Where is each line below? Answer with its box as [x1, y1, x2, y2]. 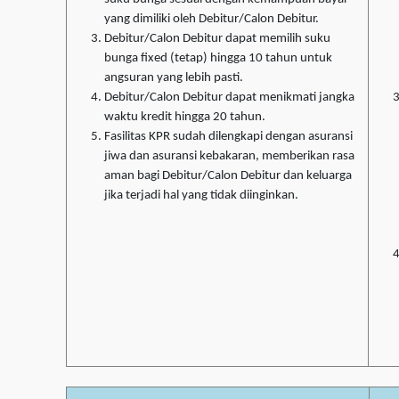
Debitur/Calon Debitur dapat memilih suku [104, 32, 330, 46]
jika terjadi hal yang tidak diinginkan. [104, 189, 298, 203]
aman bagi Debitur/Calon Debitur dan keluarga [104, 169, 352, 183]
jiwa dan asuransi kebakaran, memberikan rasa [104, 150, 354, 164]
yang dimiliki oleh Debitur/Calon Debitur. [104, 12, 319, 27]
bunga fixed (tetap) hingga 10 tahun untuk [104, 52, 332, 66]
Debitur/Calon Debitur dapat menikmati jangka [104, 91, 354, 105]
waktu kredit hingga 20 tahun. [104, 110, 265, 125]
